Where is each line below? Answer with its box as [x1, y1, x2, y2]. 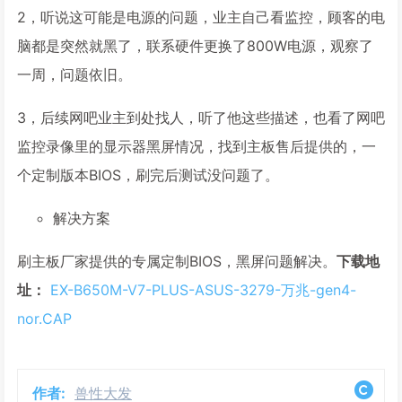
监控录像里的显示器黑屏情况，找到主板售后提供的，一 [17, 137, 376, 155]
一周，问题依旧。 [17, 66, 132, 83]
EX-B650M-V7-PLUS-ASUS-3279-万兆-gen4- [50, 281, 356, 299]
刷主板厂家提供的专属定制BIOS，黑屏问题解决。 [17, 252, 336, 270]
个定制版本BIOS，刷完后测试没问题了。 [17, 166, 279, 184]
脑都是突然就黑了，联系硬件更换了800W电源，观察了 [17, 37, 373, 55]
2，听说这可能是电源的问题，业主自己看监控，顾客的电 [17, 8, 385, 26]
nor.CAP [17, 310, 72, 328]
